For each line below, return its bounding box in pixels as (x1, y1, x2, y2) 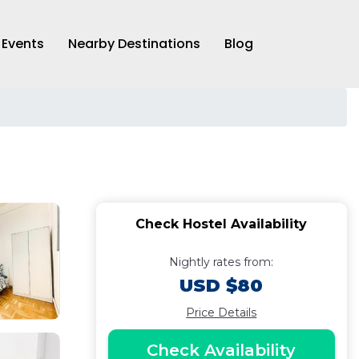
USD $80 (179, 275, 264, 296)
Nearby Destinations (68, 34, 200, 53)
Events (2, 34, 44, 53)
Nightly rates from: (169, 255, 274, 269)
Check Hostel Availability (135, 216, 308, 232)
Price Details (186, 305, 257, 320)
